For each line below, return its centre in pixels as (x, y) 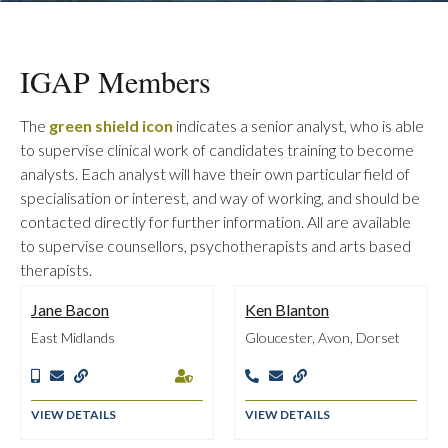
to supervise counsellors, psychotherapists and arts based (215, 245)
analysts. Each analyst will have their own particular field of (215, 173)
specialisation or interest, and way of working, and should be (220, 197)
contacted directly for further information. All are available (215, 221)
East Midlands (73, 337)
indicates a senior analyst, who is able (298, 125)
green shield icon (111, 125)
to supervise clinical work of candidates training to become (217, 149)
